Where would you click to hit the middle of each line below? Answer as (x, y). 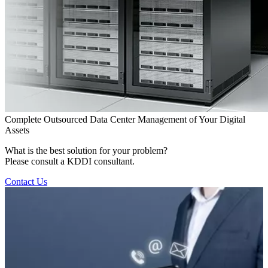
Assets (17, 130)
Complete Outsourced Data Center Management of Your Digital (125, 119)
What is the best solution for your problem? (86, 150)
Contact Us (26, 181)
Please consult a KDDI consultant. (70, 161)
